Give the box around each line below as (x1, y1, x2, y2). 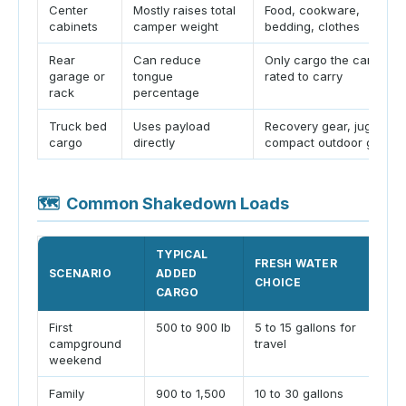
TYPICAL (156, 246, 208, 261)
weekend (49, 352, 101, 367)
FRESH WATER (255, 256, 337, 270)
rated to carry (265, 69, 343, 84)
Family (49, 385, 84, 401)
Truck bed (49, 119, 107, 134)
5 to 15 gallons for (255, 319, 356, 334)
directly (133, 135, 175, 150)
